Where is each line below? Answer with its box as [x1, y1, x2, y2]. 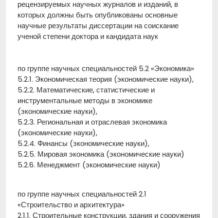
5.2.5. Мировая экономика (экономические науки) [18, 149, 184, 159]
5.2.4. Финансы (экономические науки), [18, 138, 149, 148]
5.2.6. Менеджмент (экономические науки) [18, 160, 161, 170]
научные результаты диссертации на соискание [18, 20, 179, 31]
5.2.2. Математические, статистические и [18, 85, 155, 95]
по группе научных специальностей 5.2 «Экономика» [18, 63, 194, 73]
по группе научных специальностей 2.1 [18, 189, 146, 199]
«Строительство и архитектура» [18, 200, 125, 210]
